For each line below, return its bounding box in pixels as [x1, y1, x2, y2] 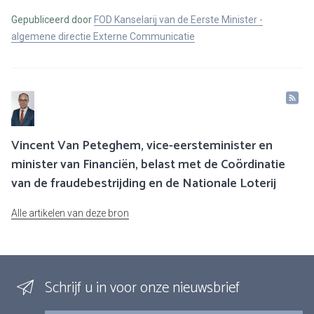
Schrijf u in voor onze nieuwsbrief [45, 276, 240, 301]
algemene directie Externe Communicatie [11, 31, 195, 43]
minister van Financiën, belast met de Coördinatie [11, 154, 285, 176]
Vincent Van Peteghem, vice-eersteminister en [11, 135, 273, 157]
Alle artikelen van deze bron [11, 207, 129, 219]
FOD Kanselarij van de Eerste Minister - [94, 14, 263, 26]
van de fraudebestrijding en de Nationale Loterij [11, 173, 276, 195]
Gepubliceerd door [11, 14, 94, 26]
